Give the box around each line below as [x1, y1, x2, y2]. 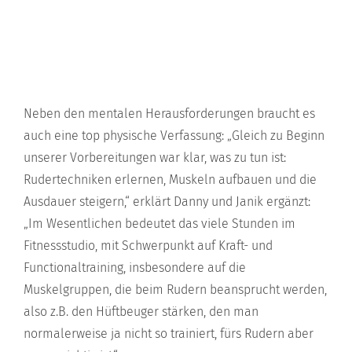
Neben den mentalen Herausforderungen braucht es [24, 106, 315, 122]
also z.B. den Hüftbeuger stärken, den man [24, 304, 258, 320]
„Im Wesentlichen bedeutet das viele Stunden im [24, 216, 295, 232]
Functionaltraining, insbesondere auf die [24, 260, 246, 276]
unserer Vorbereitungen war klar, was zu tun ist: [24, 150, 286, 166]
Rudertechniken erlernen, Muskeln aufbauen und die [24, 172, 317, 188]
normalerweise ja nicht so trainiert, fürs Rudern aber [24, 326, 313, 342]
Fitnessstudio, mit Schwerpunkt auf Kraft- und [24, 238, 273, 254]
